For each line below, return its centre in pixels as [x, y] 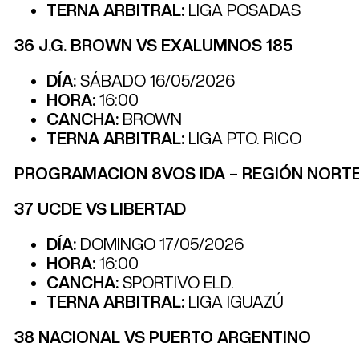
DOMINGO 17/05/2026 [160, 244]
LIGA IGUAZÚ [234, 302]
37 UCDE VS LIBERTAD [100, 209]
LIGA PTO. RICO [243, 138]
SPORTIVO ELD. [176, 282]
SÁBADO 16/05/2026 [155, 81]
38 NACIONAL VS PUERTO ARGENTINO [163, 337]
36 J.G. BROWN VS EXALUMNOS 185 [153, 45]
